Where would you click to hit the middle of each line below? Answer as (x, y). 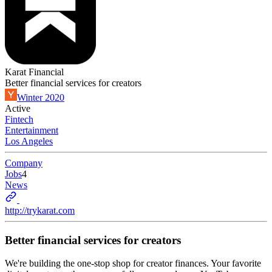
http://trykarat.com (40, 210)
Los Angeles (29, 141)
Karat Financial (34, 72)
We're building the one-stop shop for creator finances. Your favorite (133, 263)
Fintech (19, 119)
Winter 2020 (41, 97)
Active (18, 108)
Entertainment (32, 130)
